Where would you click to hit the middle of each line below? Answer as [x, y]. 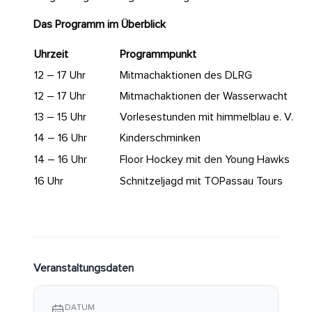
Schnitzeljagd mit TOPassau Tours [201, 181]
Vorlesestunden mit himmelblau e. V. [206, 117]
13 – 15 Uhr [60, 117]
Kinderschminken [160, 138]
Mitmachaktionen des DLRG [186, 76]
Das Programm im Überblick [100, 25]
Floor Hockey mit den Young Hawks [205, 160]
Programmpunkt [158, 55]
